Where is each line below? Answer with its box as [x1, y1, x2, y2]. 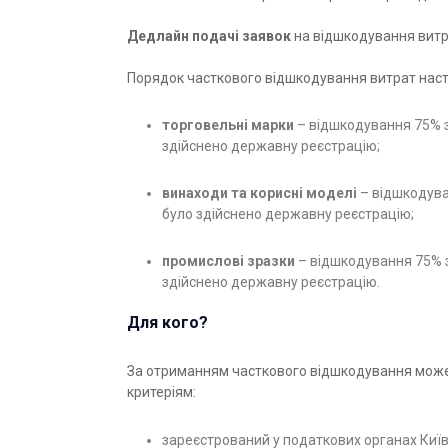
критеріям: [127, 384, 196, 401]
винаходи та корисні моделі [162, 185, 357, 202]
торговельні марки [162, 117, 294, 134]
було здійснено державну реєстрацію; [162, 206, 414, 223]
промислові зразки [162, 253, 295, 270]
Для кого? [127, 313, 208, 333]
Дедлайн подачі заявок [127, 28, 291, 45]
